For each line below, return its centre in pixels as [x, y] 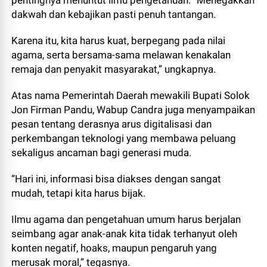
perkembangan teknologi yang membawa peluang [124, 138]
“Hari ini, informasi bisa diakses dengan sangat [117, 179]
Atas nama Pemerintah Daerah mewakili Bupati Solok [131, 95]
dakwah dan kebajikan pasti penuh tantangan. [115, 14]
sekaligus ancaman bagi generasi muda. [103, 153]
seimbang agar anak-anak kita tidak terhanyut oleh [125, 234]
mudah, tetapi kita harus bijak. [80, 193]
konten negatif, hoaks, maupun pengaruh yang [114, 248]
